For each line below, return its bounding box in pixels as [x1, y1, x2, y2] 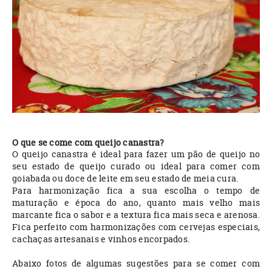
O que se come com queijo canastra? [12, 136, 165, 148]
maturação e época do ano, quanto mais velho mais [12, 196, 260, 208]
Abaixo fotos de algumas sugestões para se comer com [12, 257, 260, 269]
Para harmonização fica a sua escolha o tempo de [12, 184, 260, 196]
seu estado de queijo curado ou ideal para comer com [12, 160, 260, 172]
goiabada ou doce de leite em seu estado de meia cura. [12, 172, 239, 184]
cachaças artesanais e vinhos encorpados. [12, 233, 189, 245]
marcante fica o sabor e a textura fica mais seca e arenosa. [12, 208, 260, 220]
